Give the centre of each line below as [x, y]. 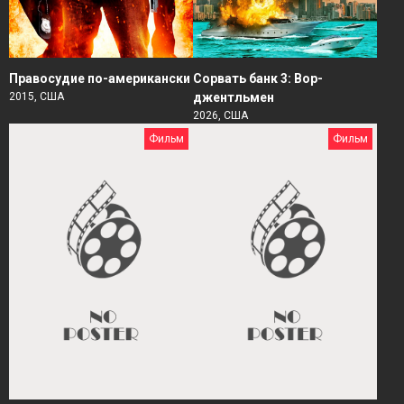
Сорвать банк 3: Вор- [258, 78]
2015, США [37, 96]
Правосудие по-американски [100, 78]
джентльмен [234, 97]
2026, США [220, 115]
